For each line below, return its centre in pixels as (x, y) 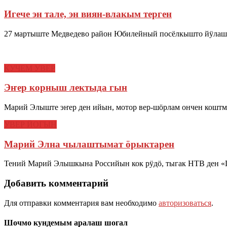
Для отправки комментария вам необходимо (81, 203)
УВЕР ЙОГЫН (30, 125)
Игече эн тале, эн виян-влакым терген (88, 14)
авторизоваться (185, 203)
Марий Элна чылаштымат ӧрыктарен (89, 144)
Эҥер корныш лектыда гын (66, 88)
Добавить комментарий (56, 183)
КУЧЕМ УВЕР (30, 68)
